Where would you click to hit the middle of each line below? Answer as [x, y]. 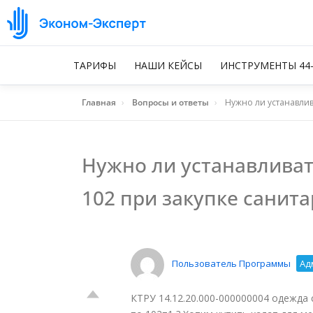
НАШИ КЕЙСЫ [168, 65]
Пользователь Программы [231, 264]
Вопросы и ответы [170, 102]
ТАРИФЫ [95, 65]
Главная [99, 102]
